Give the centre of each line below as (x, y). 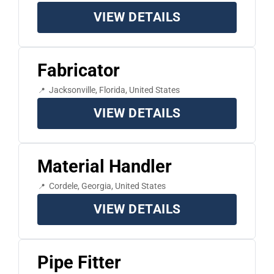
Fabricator (78, 71)
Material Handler (104, 167)
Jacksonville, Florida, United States (114, 90)
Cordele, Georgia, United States (107, 186)
